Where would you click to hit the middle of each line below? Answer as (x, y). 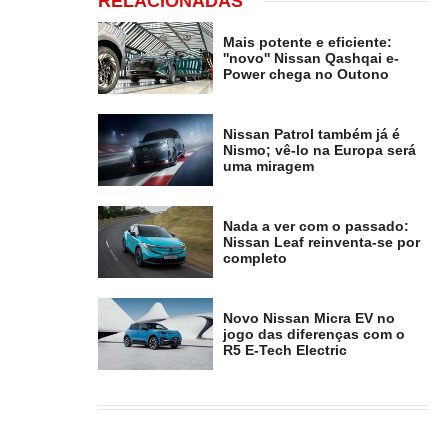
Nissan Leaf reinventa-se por (322, 242)
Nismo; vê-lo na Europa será (320, 150)
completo (255, 258)
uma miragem (269, 166)
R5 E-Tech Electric (285, 350)
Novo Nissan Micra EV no (309, 318)
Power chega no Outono (306, 74)
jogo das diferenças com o (314, 334)
